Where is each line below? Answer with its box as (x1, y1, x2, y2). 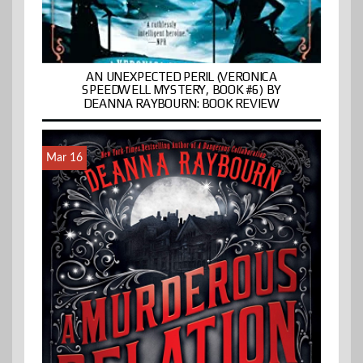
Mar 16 (46, 152, 83, 164)
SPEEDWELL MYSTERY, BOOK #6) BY (82, 83, 281, 97)
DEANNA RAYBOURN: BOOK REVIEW (83, 96, 280, 111)
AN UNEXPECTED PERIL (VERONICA (86, 69, 277, 84)
